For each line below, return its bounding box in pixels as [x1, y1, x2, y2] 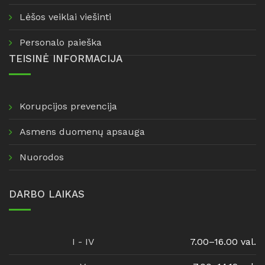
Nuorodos [20, 151, 64, 163]
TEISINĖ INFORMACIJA [9, 53, 122, 64]
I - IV [72, 236, 94, 247]
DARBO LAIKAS [9, 188, 85, 200]
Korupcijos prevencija [20, 101, 117, 112]
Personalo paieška [20, 37, 102, 48]
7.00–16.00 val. [190, 236, 256, 247]
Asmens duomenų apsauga [20, 126, 145, 137]
